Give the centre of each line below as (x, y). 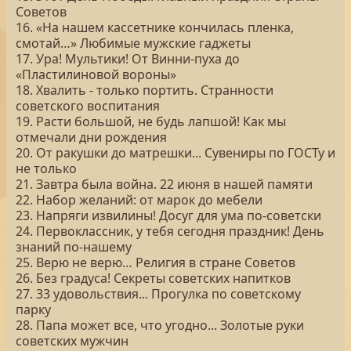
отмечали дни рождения (91, 137)
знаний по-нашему (74, 247)
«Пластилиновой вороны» (96, 74)
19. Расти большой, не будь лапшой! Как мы (151, 121)
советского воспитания (88, 106)
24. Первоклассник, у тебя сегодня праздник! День (170, 231)
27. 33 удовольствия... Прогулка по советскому (158, 294)
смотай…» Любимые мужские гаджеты (133, 43)
